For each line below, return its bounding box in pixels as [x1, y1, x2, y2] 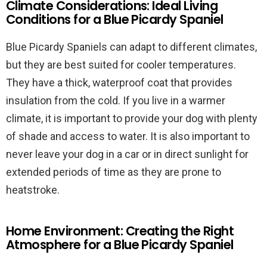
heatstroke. [6, 184, 60, 196]
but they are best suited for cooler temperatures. [6, 58, 236, 71]
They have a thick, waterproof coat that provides [6, 76, 232, 89]
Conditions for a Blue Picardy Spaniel [6, 11, 223, 28]
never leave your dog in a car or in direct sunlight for [6, 148, 249, 160]
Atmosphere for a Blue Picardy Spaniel [6, 236, 234, 253]
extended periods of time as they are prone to [6, 166, 221, 178]
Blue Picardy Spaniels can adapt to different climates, [6, 41, 257, 53]
